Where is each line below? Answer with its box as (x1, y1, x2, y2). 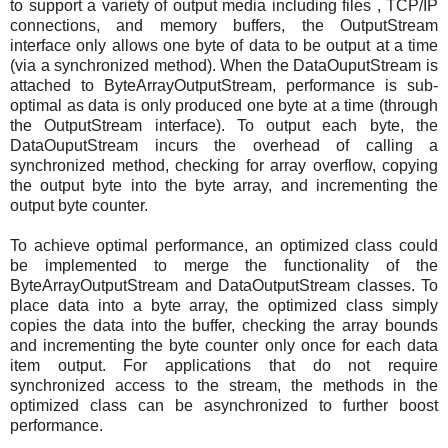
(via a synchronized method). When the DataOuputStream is (10, 57, 438, 75)
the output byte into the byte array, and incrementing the (10, 177, 438, 195)
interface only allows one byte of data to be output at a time (10, 37, 438, 55)
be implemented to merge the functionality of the (10, 257, 438, 275)
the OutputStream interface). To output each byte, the (10, 117, 438, 135)
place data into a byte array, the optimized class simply (10, 297, 438, 315)
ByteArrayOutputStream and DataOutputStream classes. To (10, 277, 438, 295)
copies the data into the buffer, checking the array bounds (10, 317, 438, 335)
